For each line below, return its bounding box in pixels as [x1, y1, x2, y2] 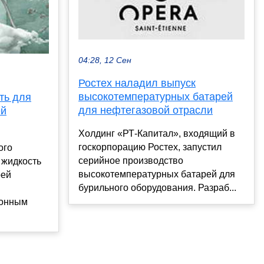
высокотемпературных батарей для [78, 169, 235, 180]
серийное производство [78, 156, 183, 166]
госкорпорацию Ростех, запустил [78, 142, 222, 153]
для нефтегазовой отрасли [78, 104, 213, 117]
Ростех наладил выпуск [78, 77, 196, 90]
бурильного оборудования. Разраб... [78, 183, 236, 193]
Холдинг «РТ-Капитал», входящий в [78, 128, 235, 139]
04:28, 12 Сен [78, 56, 131, 65]
